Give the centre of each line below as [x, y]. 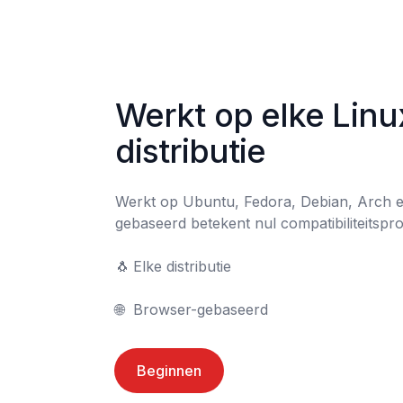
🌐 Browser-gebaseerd [201, 309]
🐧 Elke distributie [122, 266]
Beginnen [169, 371]
